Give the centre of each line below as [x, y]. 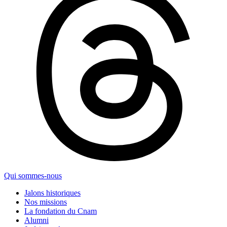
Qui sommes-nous [33, 175]
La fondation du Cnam [61, 211]
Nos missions [46, 202]
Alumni [36, 220]
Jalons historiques [52, 193]
